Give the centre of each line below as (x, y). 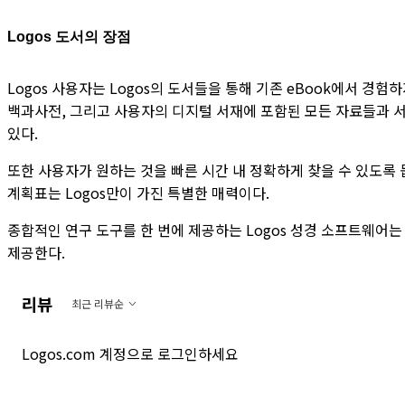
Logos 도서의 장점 (69, 36)
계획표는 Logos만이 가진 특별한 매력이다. (138, 192)
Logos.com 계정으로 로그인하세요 (130, 354)
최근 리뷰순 (98, 303)
